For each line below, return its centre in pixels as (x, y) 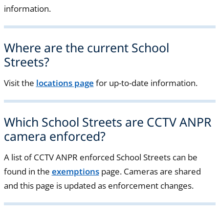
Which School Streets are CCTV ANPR (107, 122)
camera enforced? (55, 136)
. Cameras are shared (160, 172)
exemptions (75, 172)
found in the (28, 172)
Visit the (20, 83)
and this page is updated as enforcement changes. (99, 186)
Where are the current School (86, 47)
